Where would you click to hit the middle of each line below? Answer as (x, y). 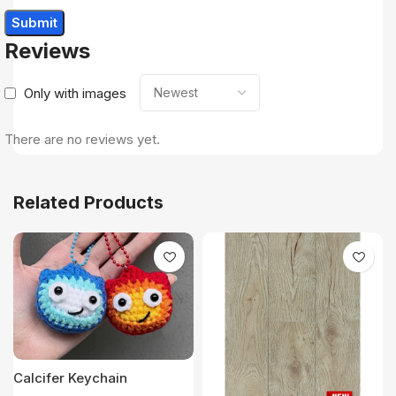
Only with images (75, 93)
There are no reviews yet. (82, 140)
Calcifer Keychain (70, 378)
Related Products (88, 203)
